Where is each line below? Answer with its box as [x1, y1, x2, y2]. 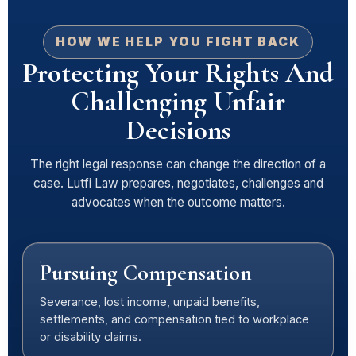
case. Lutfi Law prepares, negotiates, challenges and [33, 176, 323, 191]
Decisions [126, 114, 230, 147]
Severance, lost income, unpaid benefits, [40, 295, 260, 308]
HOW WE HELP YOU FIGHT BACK [56, 34, 300, 49]
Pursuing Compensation [40, 259, 252, 286]
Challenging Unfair [71, 85, 285, 118]
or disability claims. [40, 330, 141, 343]
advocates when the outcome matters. [71, 195, 285, 210]
